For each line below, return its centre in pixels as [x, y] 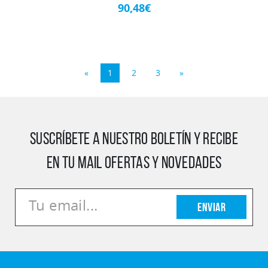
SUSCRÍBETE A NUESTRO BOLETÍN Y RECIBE [134, 139]
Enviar [211, 207]
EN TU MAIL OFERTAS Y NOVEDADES [134, 163]
